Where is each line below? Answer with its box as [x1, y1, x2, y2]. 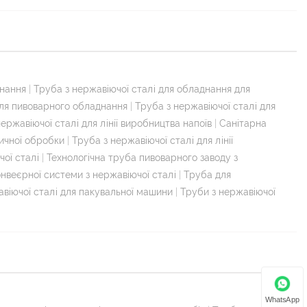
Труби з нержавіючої [180, 186, 275, 197]
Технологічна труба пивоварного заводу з [47, 151, 238, 163]
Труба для [184, 169, 231, 180]
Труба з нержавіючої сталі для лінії [72, 134, 233, 146]
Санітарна [219, 117, 267, 129]
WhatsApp [265, 295, 300, 304]
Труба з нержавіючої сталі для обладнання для [34, 83, 250, 95]
